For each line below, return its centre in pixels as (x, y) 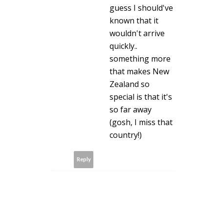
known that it (134, 20)
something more (140, 58)
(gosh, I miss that (141, 122)
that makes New (139, 71)
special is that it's (141, 97)
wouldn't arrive (137, 33)
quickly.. (123, 46)
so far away (131, 109)
